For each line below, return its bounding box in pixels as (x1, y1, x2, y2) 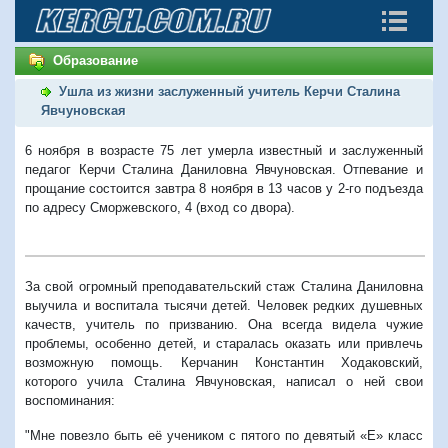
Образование (53, 53, 138, 68)
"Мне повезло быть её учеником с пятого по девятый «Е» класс (25, 427, 423, 443)
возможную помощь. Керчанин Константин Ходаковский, (25, 354, 423, 370)
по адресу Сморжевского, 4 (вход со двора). (25, 199, 295, 215)
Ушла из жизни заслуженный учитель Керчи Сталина (59, 83, 400, 99)
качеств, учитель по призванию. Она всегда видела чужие (25, 316, 423, 332)
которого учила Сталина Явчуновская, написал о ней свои (25, 373, 423, 389)
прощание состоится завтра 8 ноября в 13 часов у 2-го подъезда (25, 180, 423, 196)
